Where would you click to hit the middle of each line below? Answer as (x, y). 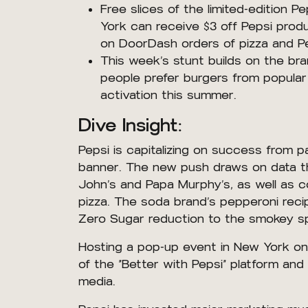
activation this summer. (168, 95)
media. (97, 282)
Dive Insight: (130, 126)
